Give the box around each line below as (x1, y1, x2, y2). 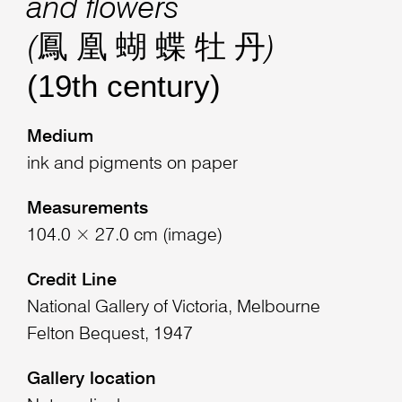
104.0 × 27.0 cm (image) (26, 227, 223, 246)
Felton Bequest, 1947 (26, 326, 193, 345)
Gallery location (26, 371, 156, 389)
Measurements (26, 200, 148, 219)
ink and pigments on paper (26, 155, 238, 174)
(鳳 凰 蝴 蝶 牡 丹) (26, 33, 275, 66)
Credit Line (26, 272, 117, 291)
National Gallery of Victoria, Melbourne (26, 299, 320, 318)
